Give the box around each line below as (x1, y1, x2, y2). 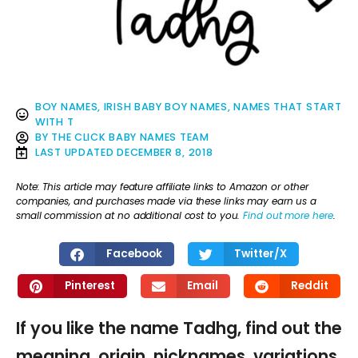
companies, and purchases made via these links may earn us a (16, 193, 317, 208)
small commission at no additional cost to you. (16, 208, 244, 222)
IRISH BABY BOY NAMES (103, 100, 228, 114)
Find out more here (243, 208, 333, 222)
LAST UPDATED (35, 145, 114, 160)
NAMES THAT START (233, 100, 342, 114)
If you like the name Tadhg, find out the (16, 316, 342, 340)
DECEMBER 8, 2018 (117, 145, 213, 160)
